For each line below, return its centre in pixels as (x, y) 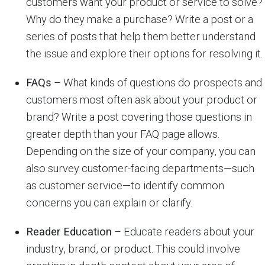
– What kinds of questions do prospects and (157, 83)
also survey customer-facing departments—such (140, 168)
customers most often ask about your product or (142, 100)
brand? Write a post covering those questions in (139, 117)
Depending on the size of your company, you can (141, 151)
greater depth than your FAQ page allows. (123, 134)
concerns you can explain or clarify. (109, 203)
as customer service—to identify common (125, 185)
